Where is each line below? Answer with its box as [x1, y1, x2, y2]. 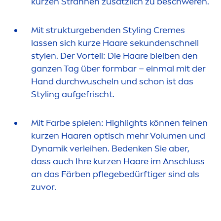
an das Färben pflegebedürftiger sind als [31, 169, 199, 180]
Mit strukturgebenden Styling [31, 25, 153, 36]
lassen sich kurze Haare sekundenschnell [31, 37, 199, 49]
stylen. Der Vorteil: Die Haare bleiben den [31, 50, 198, 62]
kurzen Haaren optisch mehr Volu [31, 130, 168, 142]
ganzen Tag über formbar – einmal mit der [31, 63, 206, 74]
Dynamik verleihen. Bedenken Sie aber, [31, 143, 189, 154]
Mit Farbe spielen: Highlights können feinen [31, 117, 208, 129]
